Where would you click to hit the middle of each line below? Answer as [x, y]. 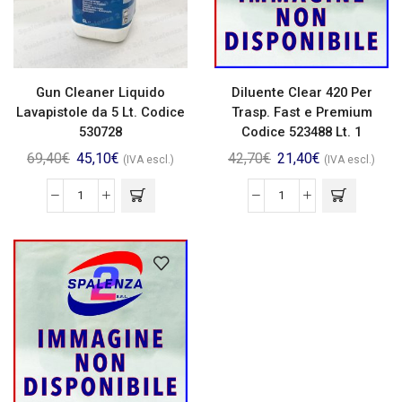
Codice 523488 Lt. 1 [301, 131]
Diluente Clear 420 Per [301, 92]
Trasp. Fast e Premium [301, 112]
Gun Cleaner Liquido [100, 92]
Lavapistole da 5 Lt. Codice [100, 112]
